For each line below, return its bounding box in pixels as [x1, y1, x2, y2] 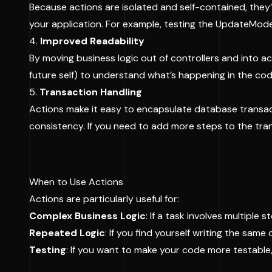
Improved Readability [40, 35, 144, 47]
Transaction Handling [39, 86, 142, 98]
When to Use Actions [29, 175, 123, 188]
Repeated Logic [29, 226, 105, 239]
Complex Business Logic [29, 209, 146, 222]
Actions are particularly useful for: [29, 192, 179, 205]
